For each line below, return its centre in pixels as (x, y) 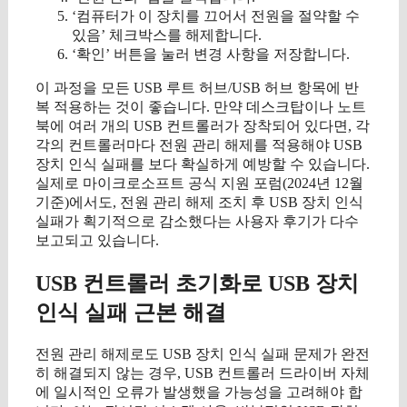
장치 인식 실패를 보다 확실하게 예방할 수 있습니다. (203, 164)
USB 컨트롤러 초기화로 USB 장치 (197, 284)
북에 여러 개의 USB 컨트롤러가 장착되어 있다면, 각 (203, 126)
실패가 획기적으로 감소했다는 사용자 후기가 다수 (197, 222)
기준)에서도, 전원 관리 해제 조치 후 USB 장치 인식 (199, 203)
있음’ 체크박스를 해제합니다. (167, 35)
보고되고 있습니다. (97, 241)
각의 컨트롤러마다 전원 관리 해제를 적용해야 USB (199, 145)
